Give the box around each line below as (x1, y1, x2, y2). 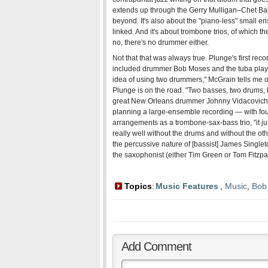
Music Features (156, 181, 218, 191)
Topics (122, 181, 152, 191)
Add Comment (121, 240, 191, 253)
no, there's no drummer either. (112, 38, 209, 47)
